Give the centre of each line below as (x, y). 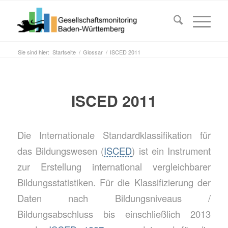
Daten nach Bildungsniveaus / (114, 198)
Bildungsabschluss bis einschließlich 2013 (114, 213)
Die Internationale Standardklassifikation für (114, 135)
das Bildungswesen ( (61, 150)
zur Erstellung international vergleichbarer (114, 166)
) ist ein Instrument (172, 150)
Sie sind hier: (33, 52)
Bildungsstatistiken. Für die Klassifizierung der (114, 182)
